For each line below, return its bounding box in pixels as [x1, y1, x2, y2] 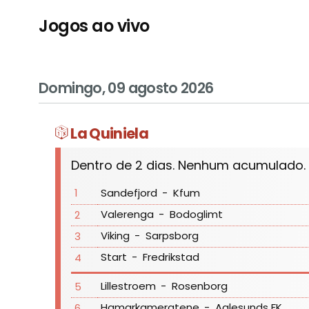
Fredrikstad [142, 250, 199, 265]
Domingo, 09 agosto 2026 [39, 78, 214, 99]
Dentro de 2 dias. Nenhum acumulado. [71, 156, 306, 174]
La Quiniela [68, 123, 149, 144]
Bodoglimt [169, 207, 223, 222]
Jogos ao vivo [39, 14, 150, 38]
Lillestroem [100, 279, 156, 294]
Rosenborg [171, 279, 228, 294]
